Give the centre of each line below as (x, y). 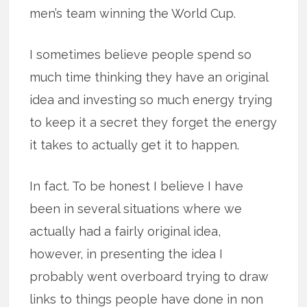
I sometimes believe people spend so (141, 55)
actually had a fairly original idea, (125, 232)
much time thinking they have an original (149, 77)
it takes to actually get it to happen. (135, 145)
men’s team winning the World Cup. (133, 14)
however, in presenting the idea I (126, 254)
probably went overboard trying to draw (149, 277)
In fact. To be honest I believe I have (137, 186)
